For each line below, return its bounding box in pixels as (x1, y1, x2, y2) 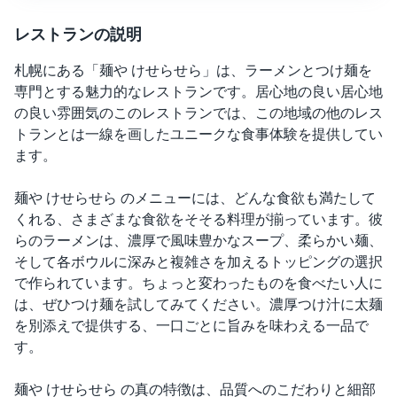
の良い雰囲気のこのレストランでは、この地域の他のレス (14, 105, 383, 121)
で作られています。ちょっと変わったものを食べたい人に (14, 275, 383, 292)
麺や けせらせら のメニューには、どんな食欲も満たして (14, 190, 376, 206)
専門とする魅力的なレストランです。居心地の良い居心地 (14, 83, 383, 100)
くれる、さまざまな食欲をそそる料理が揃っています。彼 (14, 211, 383, 228)
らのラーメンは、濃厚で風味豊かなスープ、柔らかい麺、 (14, 232, 383, 249)
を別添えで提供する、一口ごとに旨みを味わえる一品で (14, 317, 369, 334)
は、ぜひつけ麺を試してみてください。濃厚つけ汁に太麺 (14, 296, 383, 313)
